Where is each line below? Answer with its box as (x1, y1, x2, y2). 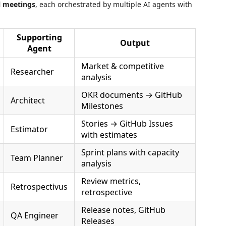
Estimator (11, 124, 48, 135)
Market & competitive (81, 61, 164, 72)
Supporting (16, 32, 62, 43)
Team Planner (11, 152, 63, 163)
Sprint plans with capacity (81, 147, 179, 158)
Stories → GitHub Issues (81, 118, 173, 129)
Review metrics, (81, 176, 141, 187)
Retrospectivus (11, 181, 68, 192)
